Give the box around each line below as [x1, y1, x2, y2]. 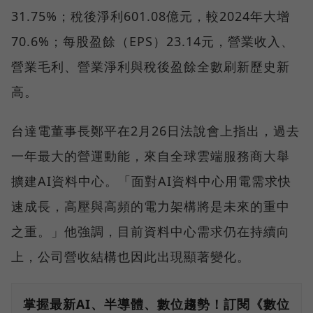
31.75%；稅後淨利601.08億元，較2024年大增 [11, 8, 290, 25]
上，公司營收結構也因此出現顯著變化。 [11, 248, 250, 265]
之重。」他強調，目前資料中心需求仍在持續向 [11, 223, 290, 240]
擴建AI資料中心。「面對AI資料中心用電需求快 [11, 173, 291, 190]
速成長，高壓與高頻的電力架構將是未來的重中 [11, 198, 290, 215]
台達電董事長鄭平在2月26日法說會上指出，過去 [11, 122, 300, 140]
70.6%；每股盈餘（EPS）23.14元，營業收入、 [11, 33, 294, 50]
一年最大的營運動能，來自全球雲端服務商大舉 [11, 147, 290, 165]
